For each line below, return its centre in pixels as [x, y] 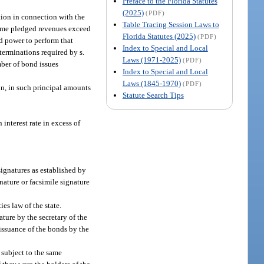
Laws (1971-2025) [151, 60]
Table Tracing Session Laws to [171, 24]
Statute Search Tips [153, 95]
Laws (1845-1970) [151, 83]
